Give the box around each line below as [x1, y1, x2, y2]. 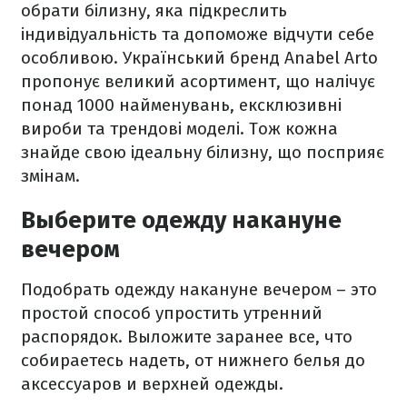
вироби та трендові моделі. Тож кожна [21, 118, 338, 139]
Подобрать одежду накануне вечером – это [21, 279, 377, 300]
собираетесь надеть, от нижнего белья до [21, 350, 365, 371]
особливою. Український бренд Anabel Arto [21, 47, 378, 68]
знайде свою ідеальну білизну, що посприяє [21, 142, 384, 163]
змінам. [21, 165, 80, 186]
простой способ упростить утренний [21, 303, 323, 323]
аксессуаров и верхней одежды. [21, 373, 283, 394]
